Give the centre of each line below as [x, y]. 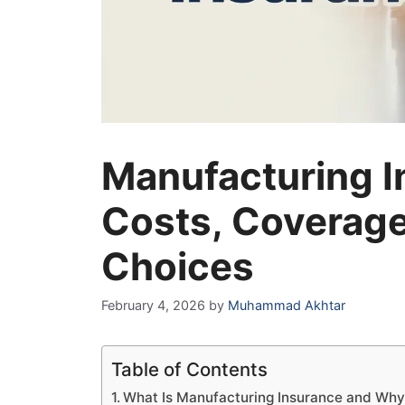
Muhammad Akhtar [287, 305]
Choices [178, 266]
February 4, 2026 [153, 305]
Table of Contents [189, 369]
